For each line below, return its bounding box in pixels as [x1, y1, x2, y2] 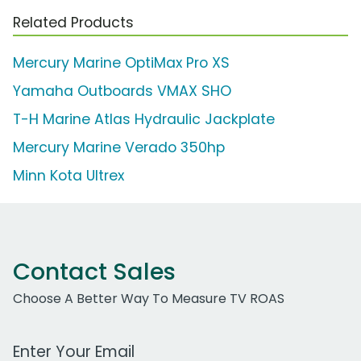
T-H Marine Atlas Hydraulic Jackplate [13, 109, 275, 129]
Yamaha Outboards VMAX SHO [13, 81, 231, 101]
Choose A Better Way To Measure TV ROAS [13, 288, 284, 308]
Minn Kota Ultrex [13, 165, 124, 185]
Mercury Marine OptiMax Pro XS [13, 52, 230, 73]
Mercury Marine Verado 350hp [13, 137, 225, 157]
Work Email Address [12, 333, 138, 352]
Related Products [13, 12, 134, 32]
